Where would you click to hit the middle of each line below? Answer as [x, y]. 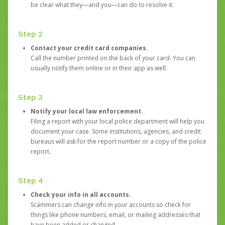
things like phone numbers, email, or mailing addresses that [116, 215]
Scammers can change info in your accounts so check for [111, 205]
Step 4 [31, 181]
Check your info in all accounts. [81, 195]
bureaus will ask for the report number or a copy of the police [119, 141]
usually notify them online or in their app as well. [99, 68]
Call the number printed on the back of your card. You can [113, 58]
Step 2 [30, 34]
